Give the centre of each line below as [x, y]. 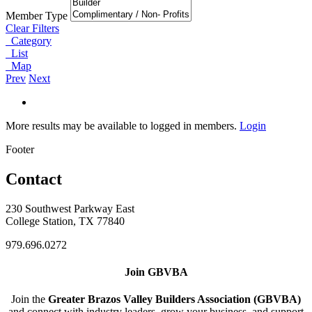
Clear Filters [32, 28]
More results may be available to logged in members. [123, 125]
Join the [30, 299]
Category [29, 40]
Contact [34, 179]
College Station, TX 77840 [65, 221]
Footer [20, 149]
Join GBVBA [156, 272]
